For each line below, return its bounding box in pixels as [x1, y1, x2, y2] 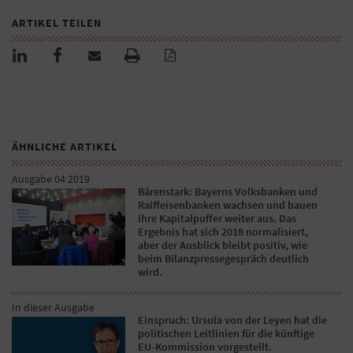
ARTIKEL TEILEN [12, 16, 102, 31]
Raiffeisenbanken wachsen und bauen [138, 198, 318, 213]
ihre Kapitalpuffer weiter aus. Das [138, 211, 297, 226]
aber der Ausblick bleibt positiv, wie [138, 238, 308, 253]
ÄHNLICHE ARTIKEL [12, 139, 117, 154]
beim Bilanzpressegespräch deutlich [138, 251, 310, 266]
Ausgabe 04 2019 [12, 172, 90, 187]
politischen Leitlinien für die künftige [138, 326, 315, 341]
